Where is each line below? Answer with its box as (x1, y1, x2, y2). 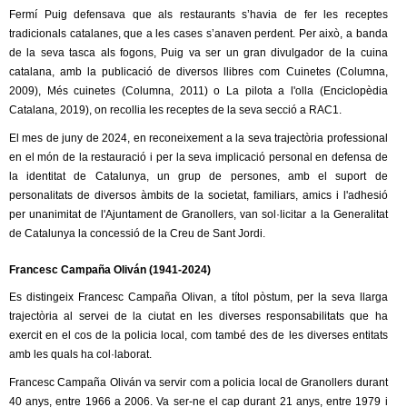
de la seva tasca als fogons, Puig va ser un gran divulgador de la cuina (9, 46, 388, 60)
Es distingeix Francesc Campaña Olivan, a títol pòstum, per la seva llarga (9, 291, 388, 304)
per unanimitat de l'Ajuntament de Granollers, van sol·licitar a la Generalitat (9, 208, 388, 222)
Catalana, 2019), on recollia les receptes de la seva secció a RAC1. (9, 104, 342, 117)
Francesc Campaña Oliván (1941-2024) (9, 263, 211, 277)
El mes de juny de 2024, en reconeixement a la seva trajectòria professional (9, 132, 388, 145)
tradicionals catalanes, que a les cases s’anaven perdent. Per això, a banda (9, 27, 388, 41)
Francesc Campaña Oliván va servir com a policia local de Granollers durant (9, 376, 388, 390)
